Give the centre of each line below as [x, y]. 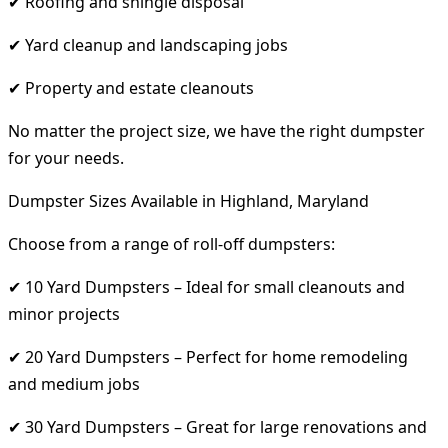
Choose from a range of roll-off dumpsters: [171, 243]
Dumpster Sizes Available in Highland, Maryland [188, 200]
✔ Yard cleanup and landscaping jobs [148, 44]
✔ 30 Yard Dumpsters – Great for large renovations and [217, 426]
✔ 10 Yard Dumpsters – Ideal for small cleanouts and [206, 286]
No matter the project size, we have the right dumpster [216, 130]
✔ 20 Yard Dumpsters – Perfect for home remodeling [208, 356]
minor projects [64, 313]
